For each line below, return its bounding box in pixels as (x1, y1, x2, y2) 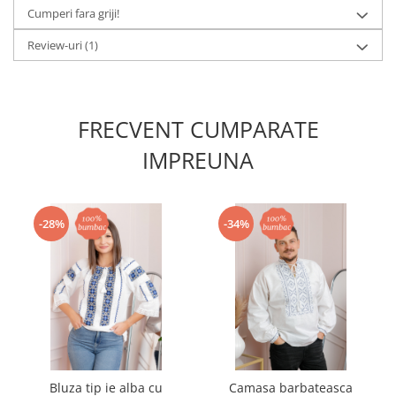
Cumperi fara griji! (27, 5, 119, 21)
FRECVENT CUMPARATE (77, 114, 319, 144)
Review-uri (27, 37, 85, 53)
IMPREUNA (142, 145, 254, 175)
